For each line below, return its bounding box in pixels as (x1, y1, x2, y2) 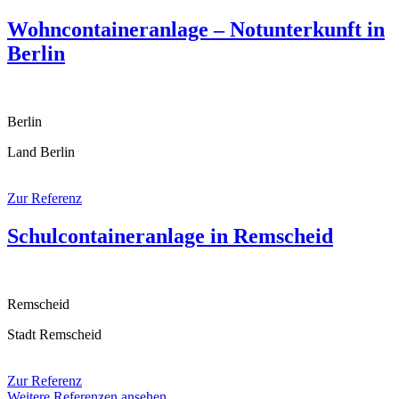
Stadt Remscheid (7, 326, 102, 342)
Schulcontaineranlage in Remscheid (7, 224, 333, 248)
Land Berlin (7, 144, 75, 160)
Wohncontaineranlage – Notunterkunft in (7, 18, 385, 42)
